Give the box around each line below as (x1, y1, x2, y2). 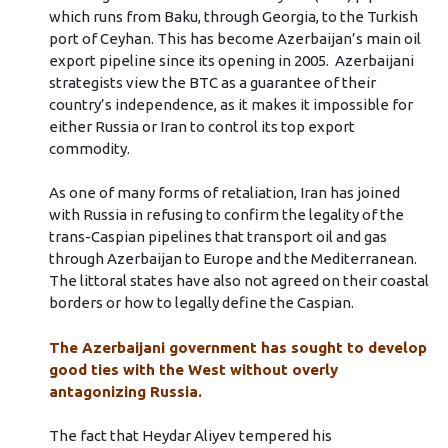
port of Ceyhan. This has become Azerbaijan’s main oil (48, 29, 421, 47)
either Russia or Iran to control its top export (48, 117, 355, 135)
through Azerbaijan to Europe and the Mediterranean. (48, 250, 417, 268)
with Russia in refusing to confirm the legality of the (48, 206, 404, 224)
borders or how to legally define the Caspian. (48, 294, 354, 312)
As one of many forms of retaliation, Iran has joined (48, 184, 400, 202)
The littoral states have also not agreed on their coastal (48, 272, 429, 290)
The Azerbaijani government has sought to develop (48, 338, 427, 356)
